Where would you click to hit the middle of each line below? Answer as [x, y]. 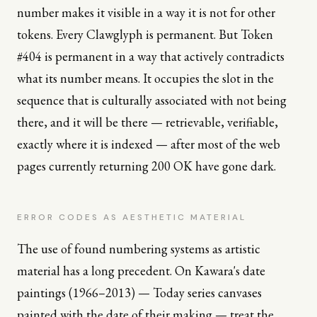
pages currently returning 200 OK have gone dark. [146, 166]
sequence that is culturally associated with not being [152, 100]
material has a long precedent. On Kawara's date [141, 270]
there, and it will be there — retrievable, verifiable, [148, 122]
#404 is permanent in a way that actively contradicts [151, 56]
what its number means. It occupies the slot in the [145, 78]
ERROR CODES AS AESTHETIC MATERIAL [132, 217]
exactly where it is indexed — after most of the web [149, 144]
